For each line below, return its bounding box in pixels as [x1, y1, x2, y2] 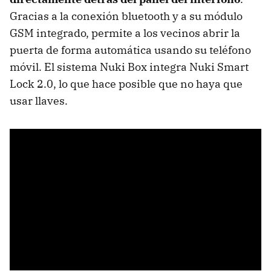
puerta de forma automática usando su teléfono [10, 42, 251, 57]
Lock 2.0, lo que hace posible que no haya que [10, 76, 243, 91]
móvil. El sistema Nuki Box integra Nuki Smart [10, 59, 249, 74]
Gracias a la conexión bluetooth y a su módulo [10, 8, 243, 23]
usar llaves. [10, 93, 68, 108]
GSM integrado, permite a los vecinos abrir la [10, 25, 240, 40]
